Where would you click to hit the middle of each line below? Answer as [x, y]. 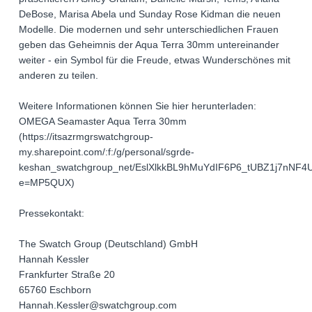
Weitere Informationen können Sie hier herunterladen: [138, 106]
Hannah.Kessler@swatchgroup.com [98, 305]
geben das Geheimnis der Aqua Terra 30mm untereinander [149, 44]
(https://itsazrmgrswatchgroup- [86, 136]
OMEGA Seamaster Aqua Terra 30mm [103, 121]
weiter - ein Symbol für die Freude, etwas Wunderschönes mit [155, 60]
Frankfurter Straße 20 [67, 274]
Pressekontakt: [52, 213]
